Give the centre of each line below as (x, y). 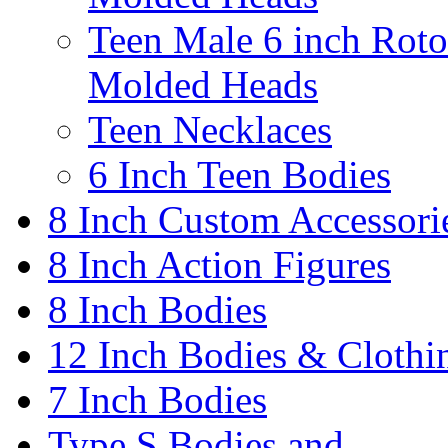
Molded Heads (203, 84)
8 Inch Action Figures (219, 264)
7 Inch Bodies (157, 399)
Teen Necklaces (210, 129)
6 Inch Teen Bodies (239, 174)
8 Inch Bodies (157, 309)
